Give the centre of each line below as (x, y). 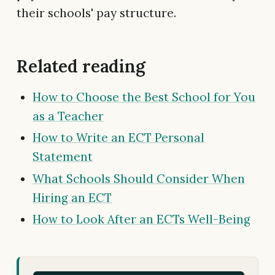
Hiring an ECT (72, 197)
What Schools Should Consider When (139, 178)
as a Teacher (68, 116)
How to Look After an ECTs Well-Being (142, 219)
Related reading (81, 66)
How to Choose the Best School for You (144, 97)
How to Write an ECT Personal (119, 138)
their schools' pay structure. (96, 13)
